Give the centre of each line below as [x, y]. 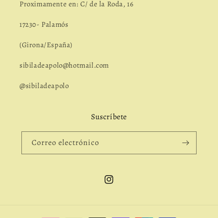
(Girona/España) [46, 45]
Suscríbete [109, 117]
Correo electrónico [65, 143]
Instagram [121, 185]
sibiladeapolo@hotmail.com [64, 65]
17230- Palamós [44, 24]
